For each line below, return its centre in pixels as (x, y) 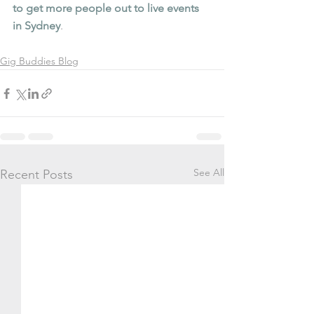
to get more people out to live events (107, 8)
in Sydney (36, 26)
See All (209, 173)
